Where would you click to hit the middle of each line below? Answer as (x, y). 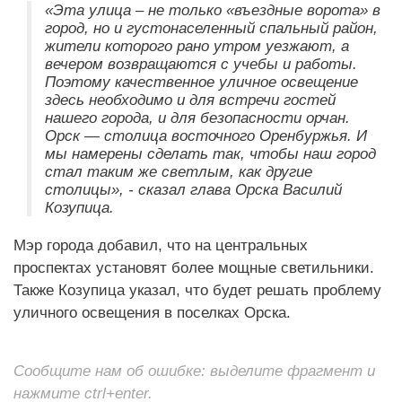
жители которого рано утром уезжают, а (197, 45)
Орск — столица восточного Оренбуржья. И (206, 135)
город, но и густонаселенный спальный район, (211, 27)
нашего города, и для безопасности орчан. (197, 117)
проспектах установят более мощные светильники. (194, 267)
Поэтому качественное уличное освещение (201, 81)
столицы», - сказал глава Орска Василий (193, 189)
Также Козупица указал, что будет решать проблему (197, 289)
